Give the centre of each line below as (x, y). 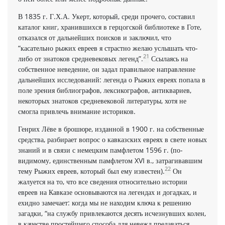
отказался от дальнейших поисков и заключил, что (95, 37)
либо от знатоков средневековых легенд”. (81, 58)
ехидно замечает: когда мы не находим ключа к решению (104, 202)
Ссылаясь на (168, 58)
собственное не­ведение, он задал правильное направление (107, 69)
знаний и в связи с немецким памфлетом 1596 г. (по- (100, 150)
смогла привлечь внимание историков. (77, 111)
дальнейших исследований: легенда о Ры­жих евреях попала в (112, 79)
